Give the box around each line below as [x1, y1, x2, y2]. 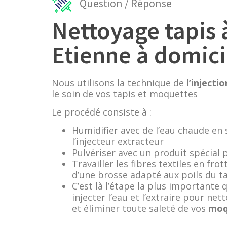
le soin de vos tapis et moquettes [52, 87, 198, 100]
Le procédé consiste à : [52, 106, 152, 119]
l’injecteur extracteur [72, 135, 164, 148]
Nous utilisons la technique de [52, 76, 186, 89]
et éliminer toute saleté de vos [72, 202, 208, 215]
